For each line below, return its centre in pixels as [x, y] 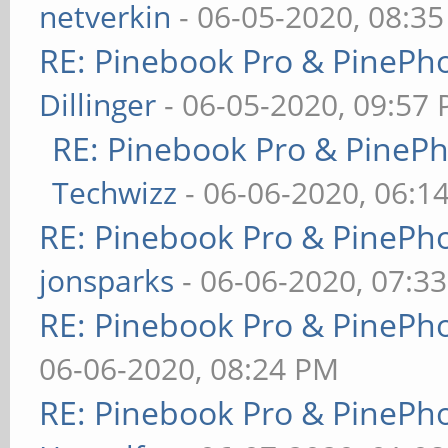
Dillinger [98, 104]
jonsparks [107, 280]
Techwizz [115, 192]
